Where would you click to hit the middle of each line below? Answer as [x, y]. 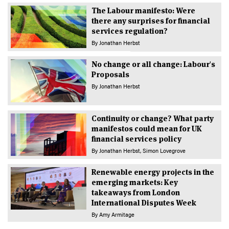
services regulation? [129, 31]
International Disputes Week [144, 202]
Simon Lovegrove [164, 150]
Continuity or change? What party [152, 118]
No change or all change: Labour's [153, 64]
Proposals [110, 75]
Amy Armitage [117, 214]
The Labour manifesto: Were [143, 11]
